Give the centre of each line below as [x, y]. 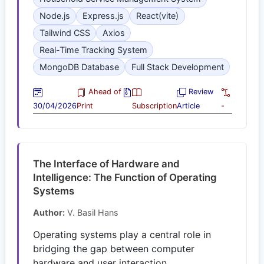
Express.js [103, 16]
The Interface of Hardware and [106, 164]
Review [199, 92]
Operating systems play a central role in [122, 234]
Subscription [154, 106]
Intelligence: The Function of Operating [125, 177]
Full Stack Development [177, 67]
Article [188, 106]
